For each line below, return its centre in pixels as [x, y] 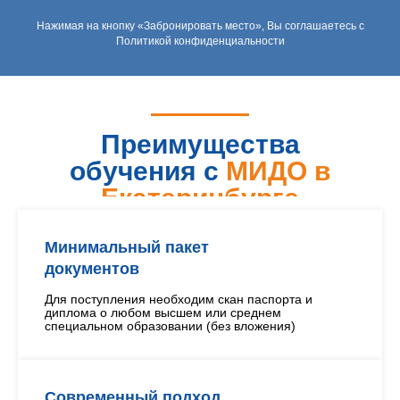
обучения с [148, 171]
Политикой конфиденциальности [200, 41]
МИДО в [278, 171]
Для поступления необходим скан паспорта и [179, 299]
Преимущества [200, 144]
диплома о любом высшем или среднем [163, 312]
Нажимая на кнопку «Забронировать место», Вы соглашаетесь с [200, 26]
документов [92, 269]
